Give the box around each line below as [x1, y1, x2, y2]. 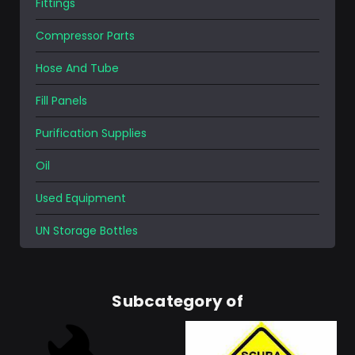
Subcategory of [112, 290, 243, 313]
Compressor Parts [36, 27, 135, 44]
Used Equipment [36, 189, 126, 206]
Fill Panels [36, 92, 87, 109]
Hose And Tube [36, 59, 119, 76]
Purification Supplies [36, 124, 147, 141]
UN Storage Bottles [36, 222, 138, 239]
